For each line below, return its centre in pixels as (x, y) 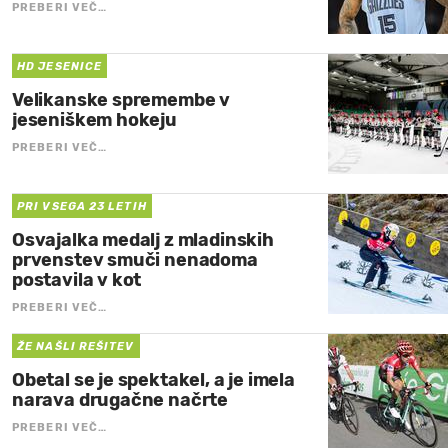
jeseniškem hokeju (94, 120)
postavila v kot (77, 280)
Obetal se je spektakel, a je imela (153, 380)
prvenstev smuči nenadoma (135, 260)
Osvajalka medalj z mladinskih (143, 240)
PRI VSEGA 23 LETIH (82, 207)
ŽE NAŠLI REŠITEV (76, 347)
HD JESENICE (60, 67)
